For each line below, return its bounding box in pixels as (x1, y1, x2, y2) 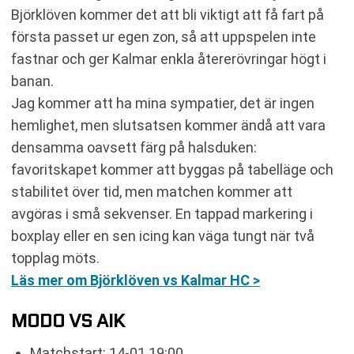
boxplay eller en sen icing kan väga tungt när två (11, 228, 314, 244)
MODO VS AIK (11, 307, 125, 334)
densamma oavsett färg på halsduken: (11, 139, 257, 156)
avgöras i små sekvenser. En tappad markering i (11, 205, 313, 222)
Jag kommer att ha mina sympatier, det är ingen (11, 95, 314, 111)
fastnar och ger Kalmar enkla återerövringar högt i (11, 51, 326, 67)
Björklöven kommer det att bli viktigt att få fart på (11, 6, 324, 23)
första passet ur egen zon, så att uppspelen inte (11, 28, 316, 45)
